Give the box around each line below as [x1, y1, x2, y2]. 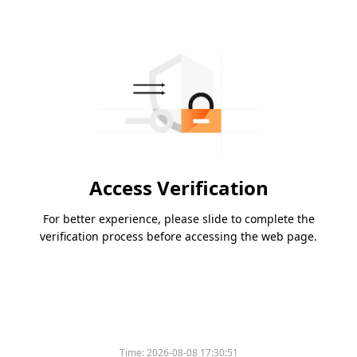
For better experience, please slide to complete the [42, 211, 315, 227]
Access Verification [88, 175, 269, 202]
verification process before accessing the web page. [40, 229, 317, 245]
